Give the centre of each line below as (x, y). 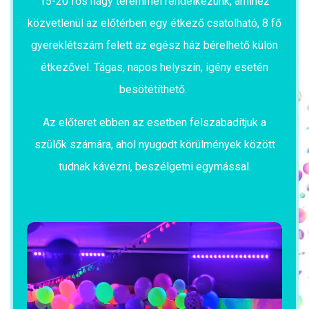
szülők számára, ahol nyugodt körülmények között (154, 144)
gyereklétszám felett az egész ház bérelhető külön (154, 45)
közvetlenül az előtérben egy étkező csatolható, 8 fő (154, 23)
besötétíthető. (154, 89)
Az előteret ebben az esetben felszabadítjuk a (154, 122)
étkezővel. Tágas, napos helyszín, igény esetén (154, 67)
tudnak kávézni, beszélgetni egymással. (154, 167)
